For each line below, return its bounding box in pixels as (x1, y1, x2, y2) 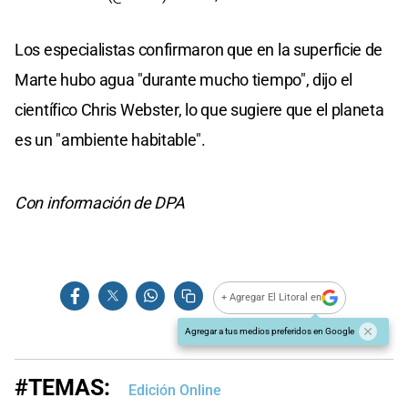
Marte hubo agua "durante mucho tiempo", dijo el (15, 69, 352, 89)
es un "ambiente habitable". (15, 129, 206, 149)
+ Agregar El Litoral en (221, 291, 322, 304)
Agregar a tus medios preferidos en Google (185, 325, 354, 336)
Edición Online (128, 381, 221, 399)
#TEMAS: (15, 373, 110, 401)
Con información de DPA (15, 192, 185, 212)
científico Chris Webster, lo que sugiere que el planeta (15, 99, 384, 119)
